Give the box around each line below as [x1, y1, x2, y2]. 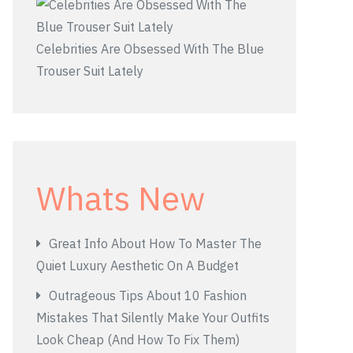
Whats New [36, 176, 205, 220]
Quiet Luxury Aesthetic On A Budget [36, 258, 239, 273]
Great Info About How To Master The [49, 236, 262, 251]
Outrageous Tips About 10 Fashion [49, 288, 247, 303]
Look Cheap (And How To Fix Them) [36, 332, 240, 347]
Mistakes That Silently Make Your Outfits [36, 310, 269, 325]
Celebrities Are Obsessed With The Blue [36, 41, 264, 57]
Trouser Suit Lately [36, 63, 143, 79]
